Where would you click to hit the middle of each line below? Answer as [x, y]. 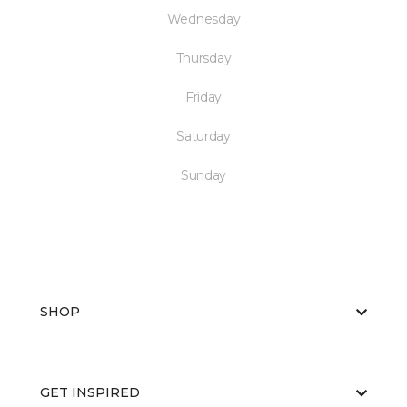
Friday [203, 98]
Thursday [203, 59]
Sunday [203, 176]
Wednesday [203, 20]
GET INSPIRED [90, 393]
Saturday [203, 137]
